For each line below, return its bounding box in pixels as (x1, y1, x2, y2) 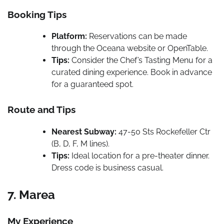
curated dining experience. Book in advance (51, 67, 212, 77)
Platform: (51, 31, 87, 41)
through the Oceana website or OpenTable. (51, 43, 208, 53)
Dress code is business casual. (51, 162, 163, 172)
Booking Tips (7, 8, 66, 20)
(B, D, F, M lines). (51, 138, 109, 148)
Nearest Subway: (51, 126, 116, 136)
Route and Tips (7, 104, 75, 115)
